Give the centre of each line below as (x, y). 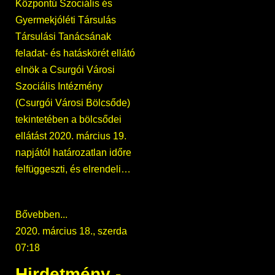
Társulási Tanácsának (63, 37)
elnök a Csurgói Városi (65, 70)
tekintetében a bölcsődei (68, 120)
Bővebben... (41, 215)
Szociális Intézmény (59, 87)
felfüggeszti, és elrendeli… (73, 169)
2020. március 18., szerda (71, 231)
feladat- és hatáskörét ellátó (75, 53)
